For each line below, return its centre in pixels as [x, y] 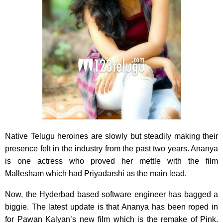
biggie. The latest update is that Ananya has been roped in [111, 207]
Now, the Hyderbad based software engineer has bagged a [111, 194]
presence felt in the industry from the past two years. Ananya [111, 148]
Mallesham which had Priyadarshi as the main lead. [96, 173]
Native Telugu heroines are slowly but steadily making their [111, 136]
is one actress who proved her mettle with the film [111, 161]
